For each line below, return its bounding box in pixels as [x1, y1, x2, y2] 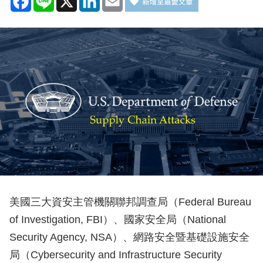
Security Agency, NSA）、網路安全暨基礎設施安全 [9, 231, 249, 244]
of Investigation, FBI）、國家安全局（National [9, 214, 226, 226]
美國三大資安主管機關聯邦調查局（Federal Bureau [9, 196, 251, 208]
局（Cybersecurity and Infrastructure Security [9, 249, 222, 261]
